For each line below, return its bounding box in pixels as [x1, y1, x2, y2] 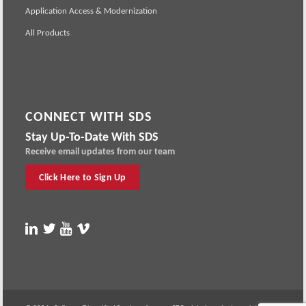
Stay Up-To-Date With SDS [25, 129, 159, 145]
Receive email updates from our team [25, 145, 176, 158]
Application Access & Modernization [25, 5, 158, 16]
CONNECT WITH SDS [25, 108, 152, 125]
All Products [25, 27, 70, 38]
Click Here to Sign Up [39, 171, 126, 184]
